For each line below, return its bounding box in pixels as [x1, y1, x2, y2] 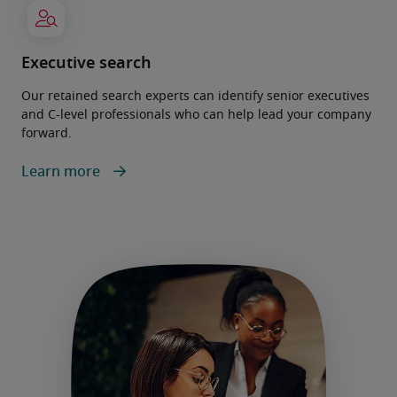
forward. [21, 128, 72, 140]
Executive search [21, 56, 152, 72]
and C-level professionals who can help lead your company [21, 109, 371, 121]
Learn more [21, 165, 104, 179]
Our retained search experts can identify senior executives [21, 90, 370, 103]
